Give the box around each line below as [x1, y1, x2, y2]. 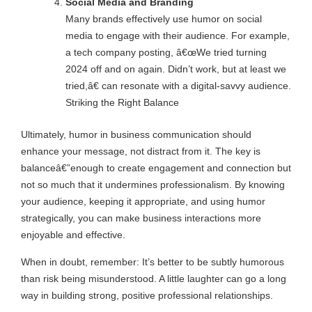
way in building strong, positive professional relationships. [21, 289, 273, 301]
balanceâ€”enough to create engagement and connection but [21, 162, 291, 173]
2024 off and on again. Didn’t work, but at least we [65, 63, 286, 75]
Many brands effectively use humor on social [65, 13, 262, 24]
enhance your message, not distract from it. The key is [21, 145, 260, 157]
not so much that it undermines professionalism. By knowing [21, 178, 285, 190]
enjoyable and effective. [21, 228, 125, 240]
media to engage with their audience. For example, [65, 29, 290, 41]
